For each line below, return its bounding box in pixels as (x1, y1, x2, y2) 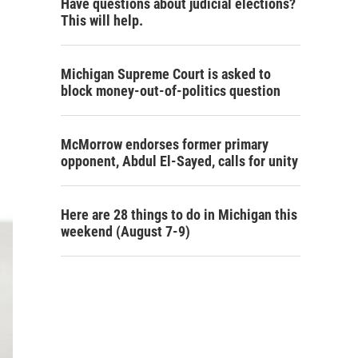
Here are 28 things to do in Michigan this (61, 206, 297, 224)
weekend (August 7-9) (61, 223, 190, 241)
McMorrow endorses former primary (61, 136, 268, 153)
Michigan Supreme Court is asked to (61, 66, 271, 83)
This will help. (61, 12, 143, 30)
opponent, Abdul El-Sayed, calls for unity (61, 153, 298, 170)
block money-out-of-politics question (61, 82, 280, 100)
